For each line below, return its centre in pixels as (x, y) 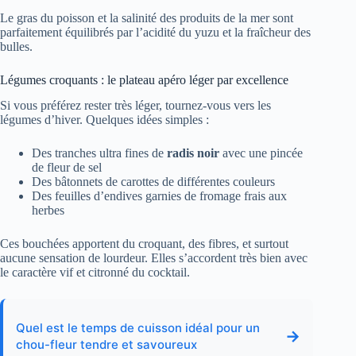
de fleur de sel (67, 168)
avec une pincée (261, 153)
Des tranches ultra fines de (99, 153)
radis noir (193, 153)
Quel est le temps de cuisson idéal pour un (138, 328)
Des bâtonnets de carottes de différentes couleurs (153, 182)
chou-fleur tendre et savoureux (106, 345)
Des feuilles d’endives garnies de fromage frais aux (159, 196)
